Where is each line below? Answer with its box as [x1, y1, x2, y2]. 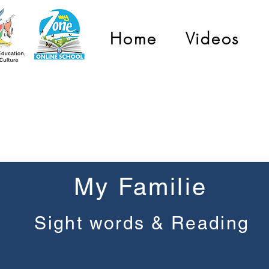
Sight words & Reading [34, 213, 250, 234]
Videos [185, 28, 240, 49]
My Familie [74, 173, 207, 201]
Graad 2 [106, 118, 172, 139]
